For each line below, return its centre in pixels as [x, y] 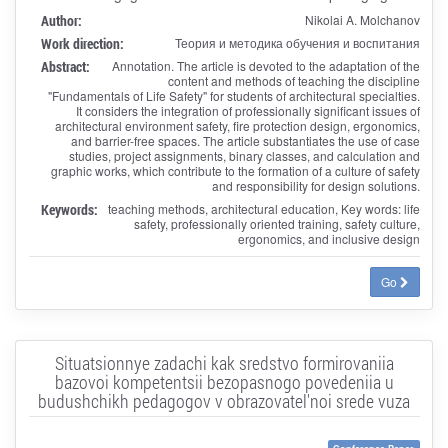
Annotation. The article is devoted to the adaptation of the [265, 65]
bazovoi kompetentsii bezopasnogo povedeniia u [224, 381]
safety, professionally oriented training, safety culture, [276, 223]
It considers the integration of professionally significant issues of [247, 110]
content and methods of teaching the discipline [293, 80]
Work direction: [82, 43]
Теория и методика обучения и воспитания [297, 42]
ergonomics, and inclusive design [328, 238]
